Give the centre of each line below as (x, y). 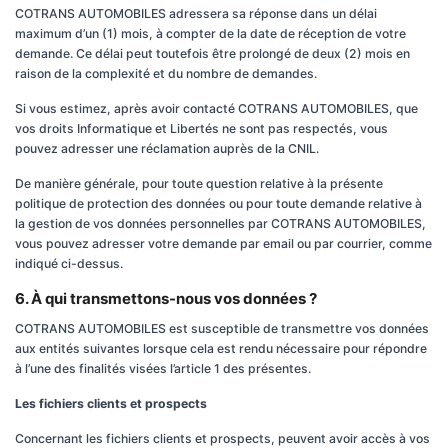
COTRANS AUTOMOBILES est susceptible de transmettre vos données (222, 328)
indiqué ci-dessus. (69, 263)
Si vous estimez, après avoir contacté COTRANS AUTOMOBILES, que (216, 108)
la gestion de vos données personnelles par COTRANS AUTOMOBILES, (220, 223)
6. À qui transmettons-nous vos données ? (166, 298)
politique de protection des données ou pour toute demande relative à (218, 203)
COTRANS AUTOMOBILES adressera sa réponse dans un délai (196, 13)
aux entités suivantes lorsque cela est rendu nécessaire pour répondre (221, 348)
